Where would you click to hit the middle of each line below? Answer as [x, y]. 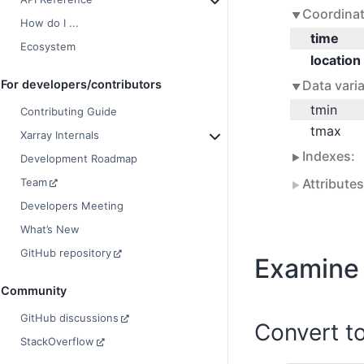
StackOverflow [57, 342]
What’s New [50, 230]
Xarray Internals [60, 135]
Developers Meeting [72, 206]
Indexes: [330, 156]
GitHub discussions [69, 318]
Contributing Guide [69, 112]
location [335, 60]
